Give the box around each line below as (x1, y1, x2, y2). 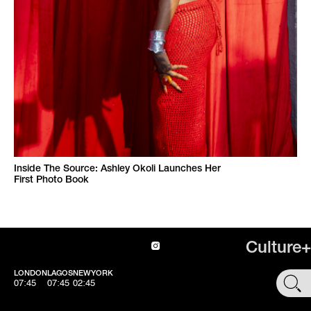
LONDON (14, 270, 47, 278)
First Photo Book (14, 176, 89, 185)
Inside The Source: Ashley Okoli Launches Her (14, 165, 221, 174)
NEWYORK (73, 270, 113, 278)
